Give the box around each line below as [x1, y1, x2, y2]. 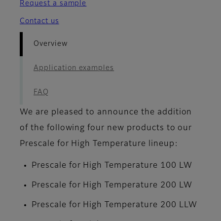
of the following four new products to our [20, 124, 192, 133]
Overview [34, 40, 68, 48]
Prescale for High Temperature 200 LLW [32, 201, 197, 210]
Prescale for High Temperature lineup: [20, 140, 178, 148]
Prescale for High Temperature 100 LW [32, 162, 192, 170]
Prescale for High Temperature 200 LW [32, 182, 192, 190]
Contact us [20, 18, 59, 25]
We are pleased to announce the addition [20, 109, 192, 117]
